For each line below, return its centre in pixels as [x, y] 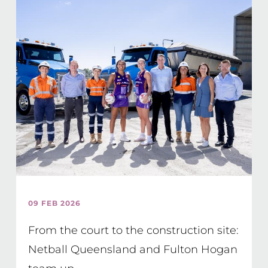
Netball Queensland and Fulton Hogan [133, 249]
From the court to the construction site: [133, 230]
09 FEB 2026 [54, 203]
